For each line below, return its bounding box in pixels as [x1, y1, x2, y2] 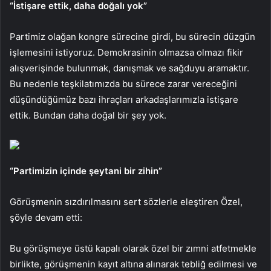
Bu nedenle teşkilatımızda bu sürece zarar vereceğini [10, 77, 237, 90]
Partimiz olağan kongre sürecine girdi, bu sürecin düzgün [10, 30, 255, 42]
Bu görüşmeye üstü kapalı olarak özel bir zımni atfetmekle [10, 242, 256, 254]
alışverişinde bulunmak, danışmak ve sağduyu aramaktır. [10, 62, 249, 74]
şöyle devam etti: [10, 211, 82, 223]
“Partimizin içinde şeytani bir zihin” [10, 165, 162, 177]
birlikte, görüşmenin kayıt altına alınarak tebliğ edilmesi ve [10, 258, 257, 270]
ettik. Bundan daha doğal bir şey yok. [10, 109, 166, 121]
